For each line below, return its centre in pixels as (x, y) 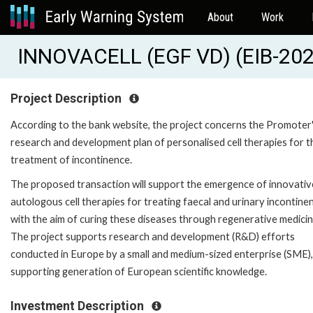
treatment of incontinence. (71, 159)
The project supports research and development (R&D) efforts (153, 236)
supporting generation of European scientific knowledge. (139, 271)
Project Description (67, 99)
